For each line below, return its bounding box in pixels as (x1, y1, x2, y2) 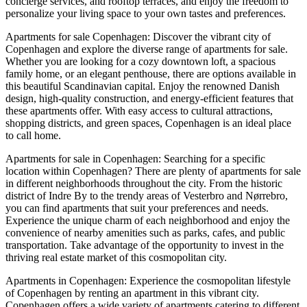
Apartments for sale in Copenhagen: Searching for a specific (5, 152, 265, 164)
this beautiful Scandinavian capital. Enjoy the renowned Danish (5, 79, 280, 92)
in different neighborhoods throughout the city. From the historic (5, 177, 282, 189)
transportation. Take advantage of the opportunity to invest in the (5, 238, 284, 251)
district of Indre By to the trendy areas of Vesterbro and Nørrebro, (5, 189, 288, 201)
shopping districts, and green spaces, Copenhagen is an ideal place (5, 116, 291, 129)
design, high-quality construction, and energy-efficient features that (5, 92, 293, 104)
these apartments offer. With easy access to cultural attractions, (5, 104, 273, 116)
